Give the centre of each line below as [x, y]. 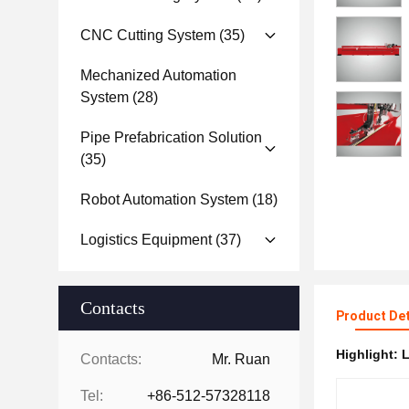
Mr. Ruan [241, 359]
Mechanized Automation [158, 75]
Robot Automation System [164, 199]
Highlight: [369, 354]
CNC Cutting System [148, 35]
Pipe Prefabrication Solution [171, 137]
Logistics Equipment [146, 240]
